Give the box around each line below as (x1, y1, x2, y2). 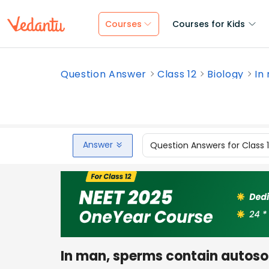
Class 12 (157, 67, 197, 81)
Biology (207, 67, 244, 81)
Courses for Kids (172, 18, 245, 30)
